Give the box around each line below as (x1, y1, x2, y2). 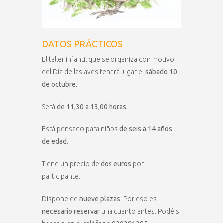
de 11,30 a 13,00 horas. (57, 102, 128, 111)
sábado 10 (144, 67, 177, 76)
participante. (42, 172, 80, 180)
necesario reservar (42, 207, 100, 215)
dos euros (101, 159, 131, 168)
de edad (42, 137, 67, 145)
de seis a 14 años (119, 124, 172, 133)
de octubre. (42, 80, 77, 88)
